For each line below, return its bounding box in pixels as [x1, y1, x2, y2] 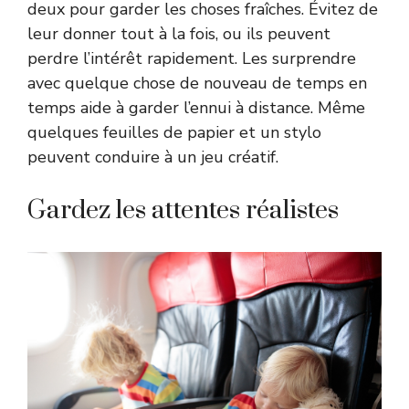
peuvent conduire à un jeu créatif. [27, 145, 278, 168]
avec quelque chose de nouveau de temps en [27, 71, 367, 94]
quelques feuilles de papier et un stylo [27, 121, 321, 143]
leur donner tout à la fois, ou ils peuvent [27, 22, 330, 45]
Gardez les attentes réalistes [27, 194, 339, 226]
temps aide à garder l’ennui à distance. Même [27, 96, 365, 119]
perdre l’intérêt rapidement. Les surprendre [27, 47, 356, 69]
